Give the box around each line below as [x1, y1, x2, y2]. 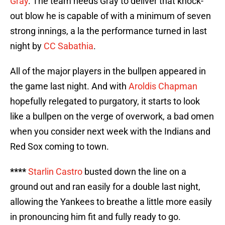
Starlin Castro [28, 166, 82, 177]
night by [10, 41, 44, 52]
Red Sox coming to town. [10, 141, 109, 152]
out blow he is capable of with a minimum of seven [10, 11, 211, 22]
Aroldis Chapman [129, 81, 197, 92]
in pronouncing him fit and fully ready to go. [10, 211, 181, 222]
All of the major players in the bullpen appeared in [10, 66, 206, 77]
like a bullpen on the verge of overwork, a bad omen [10, 111, 214, 122]
